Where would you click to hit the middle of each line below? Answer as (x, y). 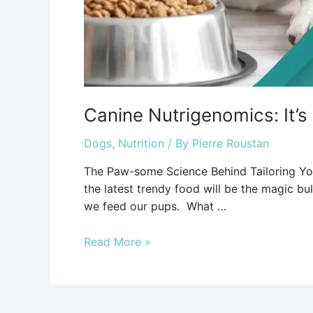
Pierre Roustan (231, 143)
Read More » (117, 241)
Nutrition (141, 143)
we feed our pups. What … (155, 206)
